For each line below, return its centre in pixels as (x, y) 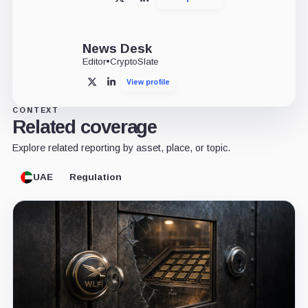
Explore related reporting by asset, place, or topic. (121, 147)
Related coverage (85, 126)
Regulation (95, 177)
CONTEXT (36, 110)
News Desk (117, 48)
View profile (148, 81)
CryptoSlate (134, 61)
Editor (94, 61)
